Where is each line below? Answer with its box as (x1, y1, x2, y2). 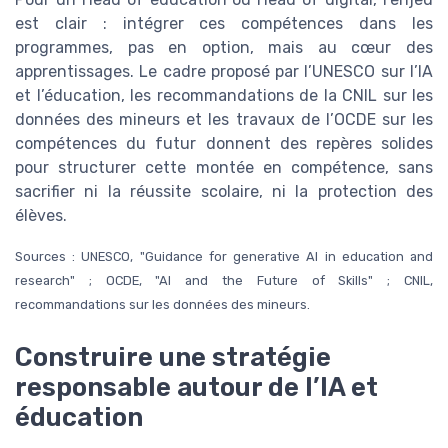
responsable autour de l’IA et (15, 371, 378, 402)
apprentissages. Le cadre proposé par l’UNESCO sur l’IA (15, 61, 433, 81)
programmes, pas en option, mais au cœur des (15, 37, 433, 57)
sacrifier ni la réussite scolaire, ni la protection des (15, 181, 433, 201)
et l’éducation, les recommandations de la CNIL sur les (15, 85, 433, 105)
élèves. (15, 205, 67, 225)
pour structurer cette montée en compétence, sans (15, 157, 433, 177)
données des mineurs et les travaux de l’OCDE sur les (15, 109, 433, 129)
